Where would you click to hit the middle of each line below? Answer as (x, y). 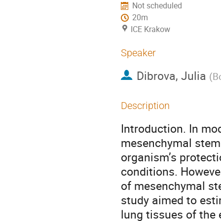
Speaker (138, 53)
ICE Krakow (150, 29)
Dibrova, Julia (173, 76)
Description (145, 106)
